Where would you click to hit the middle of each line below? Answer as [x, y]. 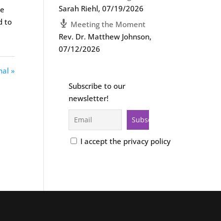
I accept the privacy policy [125, 141]
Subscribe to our [97, 86]
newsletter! [89, 98]
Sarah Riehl [79, 8]
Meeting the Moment [108, 24]
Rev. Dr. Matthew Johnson [104, 37]
